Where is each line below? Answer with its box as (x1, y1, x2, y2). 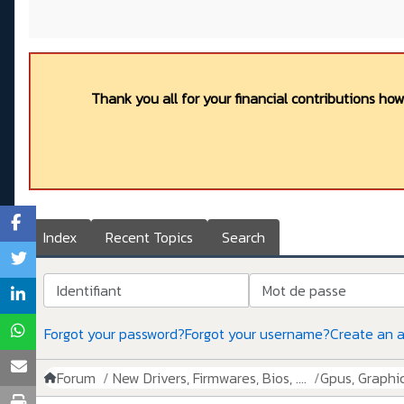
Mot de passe (249, 272, 333, 295)
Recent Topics (106, 226, 193, 249)
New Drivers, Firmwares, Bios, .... (113, 367, 307, 390)
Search (222, 226, 265, 249)
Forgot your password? (44, 323, 185, 345)
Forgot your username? (185, 323, 330, 345)
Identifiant (43, 272, 108, 295)
